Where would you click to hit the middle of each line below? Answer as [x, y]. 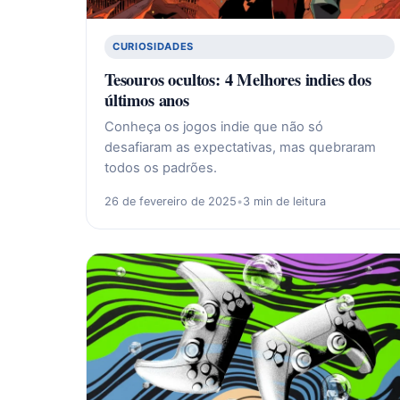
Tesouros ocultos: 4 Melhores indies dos [238, 79]
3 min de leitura [284, 201]
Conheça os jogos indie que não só [214, 126]
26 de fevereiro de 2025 [171, 201]
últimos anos [147, 99]
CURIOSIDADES [153, 46]
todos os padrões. [161, 167]
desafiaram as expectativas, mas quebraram [240, 147]
